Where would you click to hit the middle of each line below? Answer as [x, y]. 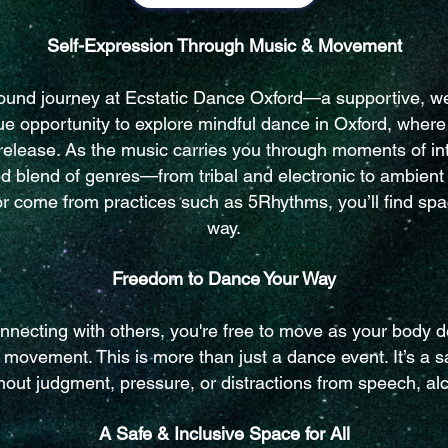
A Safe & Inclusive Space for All [224, 433]
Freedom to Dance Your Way [224, 278]
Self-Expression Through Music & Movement [224, 45]
